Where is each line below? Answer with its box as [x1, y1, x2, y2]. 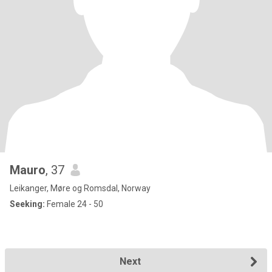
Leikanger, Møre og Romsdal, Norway [10, 183, 151, 193]
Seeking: [10, 199, 45, 209]
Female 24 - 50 [45, 199, 103, 209]
